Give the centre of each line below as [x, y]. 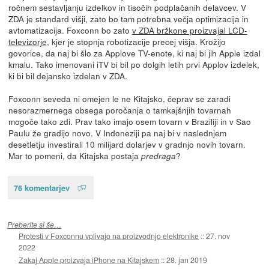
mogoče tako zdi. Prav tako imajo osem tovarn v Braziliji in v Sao [129, 122]
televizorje [27, 42]
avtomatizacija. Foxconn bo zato [70, 30]
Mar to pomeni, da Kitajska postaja [74, 156]
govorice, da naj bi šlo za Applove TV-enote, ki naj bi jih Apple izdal [134, 53]
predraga [158, 156]
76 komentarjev [41, 187]
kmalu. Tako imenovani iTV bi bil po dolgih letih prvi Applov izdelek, [134, 65]
